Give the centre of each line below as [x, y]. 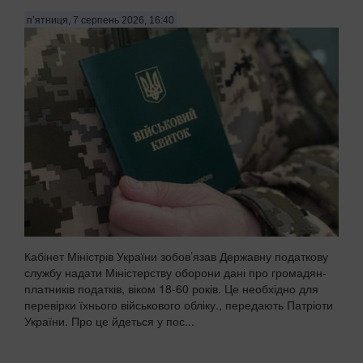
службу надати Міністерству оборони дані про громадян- [175, 273]
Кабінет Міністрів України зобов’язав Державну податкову [176, 256]
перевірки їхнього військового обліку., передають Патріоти [179, 305]
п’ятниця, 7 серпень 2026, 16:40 [100, 20]
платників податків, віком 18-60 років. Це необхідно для [171, 289]
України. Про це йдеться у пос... [109, 321]
